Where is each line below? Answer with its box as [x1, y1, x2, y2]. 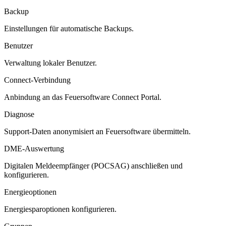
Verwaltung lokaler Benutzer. [4, 58, 97, 67]
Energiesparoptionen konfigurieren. [4, 204, 117, 213]
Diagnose [4, 109, 34, 119]
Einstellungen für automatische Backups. [4, 24, 134, 33]
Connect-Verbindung [4, 75, 71, 84]
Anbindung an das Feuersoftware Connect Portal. [4, 92, 161, 101]
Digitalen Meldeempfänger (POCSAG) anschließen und [4, 161, 183, 170]
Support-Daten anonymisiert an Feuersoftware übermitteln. [4, 127, 191, 136]
